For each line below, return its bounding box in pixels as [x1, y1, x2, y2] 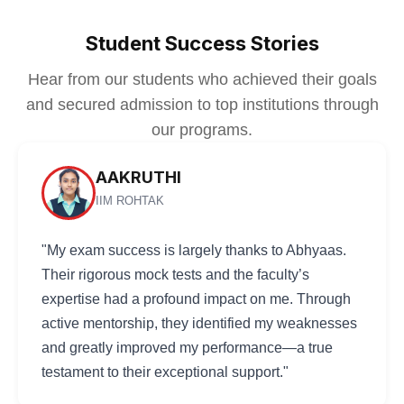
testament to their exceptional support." [41, 364, 289, 380]
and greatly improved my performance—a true [41, 340, 333, 355]
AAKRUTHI [96, 168, 181, 187]
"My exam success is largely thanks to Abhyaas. [41, 243, 346, 258]
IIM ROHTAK [96, 194, 164, 207]
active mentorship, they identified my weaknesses [41, 316, 357, 331]
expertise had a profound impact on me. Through [41, 291, 351, 307]
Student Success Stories [85, 32, 319, 55]
